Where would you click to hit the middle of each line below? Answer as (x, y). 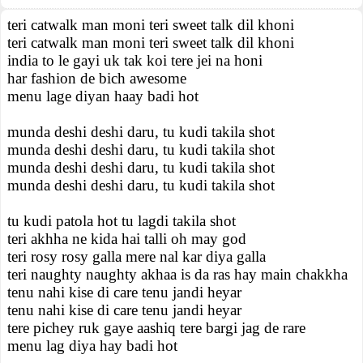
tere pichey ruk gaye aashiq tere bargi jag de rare (156, 328)
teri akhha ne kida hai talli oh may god (127, 239)
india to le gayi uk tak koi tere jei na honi (135, 60)
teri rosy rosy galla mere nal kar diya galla (137, 256)
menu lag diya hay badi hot (92, 346)
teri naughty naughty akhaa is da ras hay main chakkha (177, 274)
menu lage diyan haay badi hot (103, 96)
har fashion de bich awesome (97, 78)
